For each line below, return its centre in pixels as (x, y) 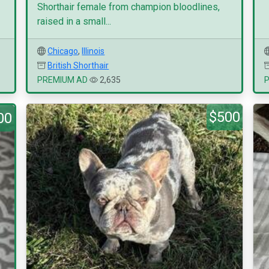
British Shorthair (78, 65)
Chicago (63, 51)
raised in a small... (74, 21)
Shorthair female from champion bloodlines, (129, 7)
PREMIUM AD (63, 80)
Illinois (93, 51)
